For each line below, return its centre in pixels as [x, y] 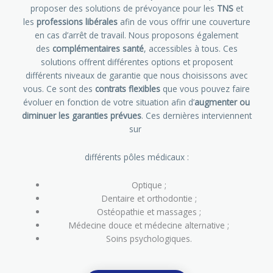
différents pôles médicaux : [136, 157]
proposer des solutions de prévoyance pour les [123, 8]
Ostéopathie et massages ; [149, 211]
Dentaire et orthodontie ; [149, 198]
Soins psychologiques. [149, 238]
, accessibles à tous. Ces [190, 48]
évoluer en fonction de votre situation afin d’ [109, 102]
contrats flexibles [128, 88]
